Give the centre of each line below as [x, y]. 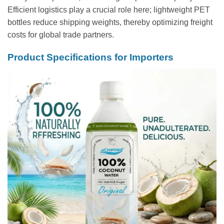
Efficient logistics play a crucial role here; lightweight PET [109, 10]
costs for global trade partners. [61, 35]
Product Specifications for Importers [90, 57]
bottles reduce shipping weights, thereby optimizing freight [110, 22]
